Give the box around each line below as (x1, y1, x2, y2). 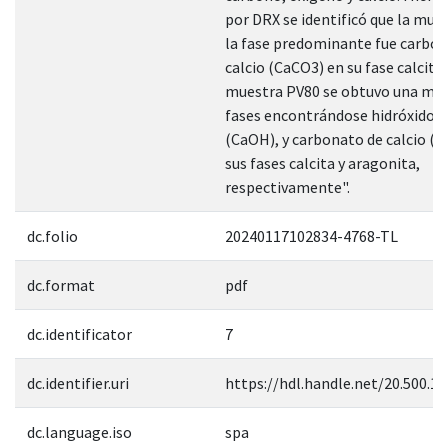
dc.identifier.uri (27, 372, 129, 393)
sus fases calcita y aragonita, (225, 152, 420, 173)
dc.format (27, 274, 95, 295)
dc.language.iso (27, 421, 132, 442)
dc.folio (27, 225, 78, 246)
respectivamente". (225, 176, 350, 197)
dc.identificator (27, 323, 132, 344)
